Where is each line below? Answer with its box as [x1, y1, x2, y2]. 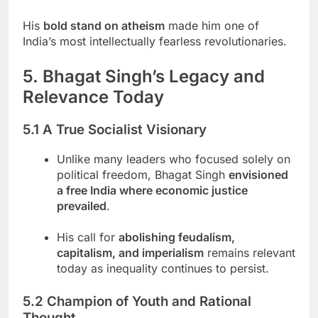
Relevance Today [23, 87, 164, 108]
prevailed [57, 198, 106, 213]
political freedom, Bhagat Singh [57, 167, 229, 182]
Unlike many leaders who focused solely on [57, 151, 290, 166]
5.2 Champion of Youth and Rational [23, 292, 251, 309]
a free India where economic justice [57, 182, 248, 197]
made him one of [165, 18, 259, 33]
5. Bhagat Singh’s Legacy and [23, 66, 265, 87]
